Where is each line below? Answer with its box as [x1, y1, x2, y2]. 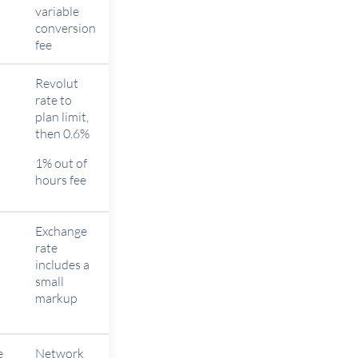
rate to [35, 92, 72, 108]
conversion [35, 20, 96, 36]
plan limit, [35, 109, 89, 125]
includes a [35, 257, 89, 272]
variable [35, 3, 79, 19]
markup [35, 290, 78, 306]
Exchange [35, 223, 87, 239]
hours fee [35, 172, 86, 188]
